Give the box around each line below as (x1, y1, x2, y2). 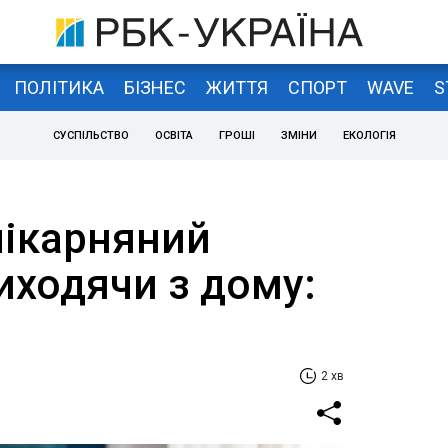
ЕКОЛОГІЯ (342, 129, 396, 142)
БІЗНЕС (123, 76, 186, 98)
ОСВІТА (154, 129, 193, 142)
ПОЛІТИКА (13, 76, 104, 98)
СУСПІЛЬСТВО (52, 129, 129, 142)
